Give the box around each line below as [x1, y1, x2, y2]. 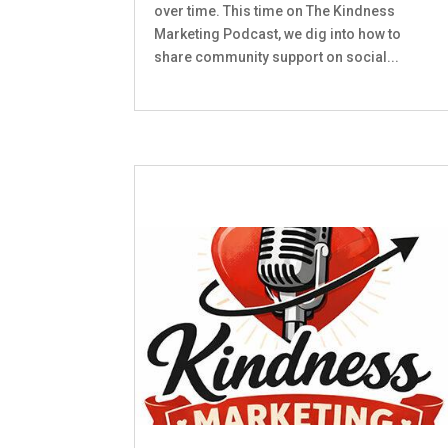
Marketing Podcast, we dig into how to [154, 26, 402, 43]
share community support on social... [154, 49, 400, 66]
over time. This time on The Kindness [154, 3, 396, 20]
